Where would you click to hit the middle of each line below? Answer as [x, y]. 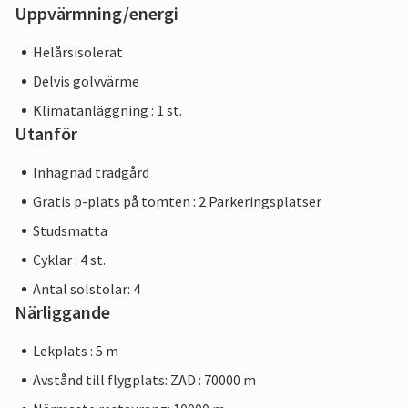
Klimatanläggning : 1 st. [107, 111]
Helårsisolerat [78, 52]
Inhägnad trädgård [91, 173]
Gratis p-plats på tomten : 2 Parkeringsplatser [177, 202]
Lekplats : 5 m [76, 351]
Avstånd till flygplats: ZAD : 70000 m [144, 380]
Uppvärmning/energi [97, 14]
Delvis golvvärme [86, 82]
